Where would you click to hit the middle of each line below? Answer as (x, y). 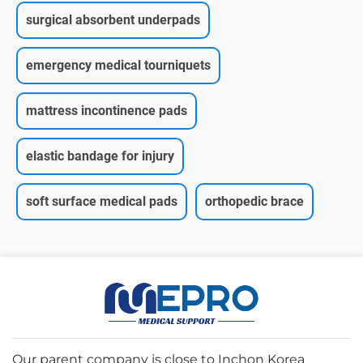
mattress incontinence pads (107, 110)
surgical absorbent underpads (113, 19)
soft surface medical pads (102, 201)
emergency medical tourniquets (118, 65)
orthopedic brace (254, 201)
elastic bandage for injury (100, 156)
